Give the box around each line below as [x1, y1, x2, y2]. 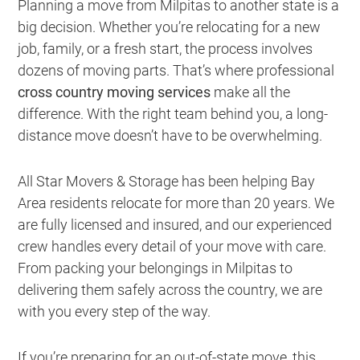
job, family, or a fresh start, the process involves [18, 40, 313, 58]
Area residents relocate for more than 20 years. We [18, 194, 335, 212]
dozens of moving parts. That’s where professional [18, 62, 335, 80]
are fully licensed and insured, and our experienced [18, 216, 333, 234]
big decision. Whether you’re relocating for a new [18, 18, 321, 36]
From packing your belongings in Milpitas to [18, 260, 293, 277]
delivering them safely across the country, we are [18, 281, 323, 299]
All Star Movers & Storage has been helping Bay [18, 173, 316, 190]
